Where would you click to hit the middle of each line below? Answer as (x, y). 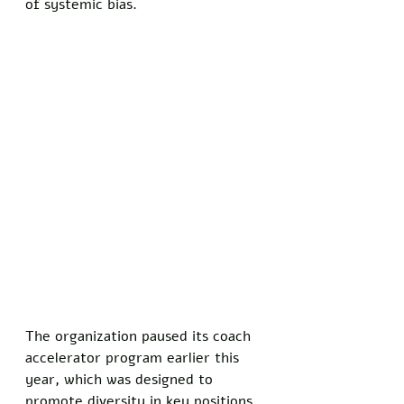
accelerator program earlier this (134, 358)
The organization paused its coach (140, 336)
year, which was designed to (121, 379)
